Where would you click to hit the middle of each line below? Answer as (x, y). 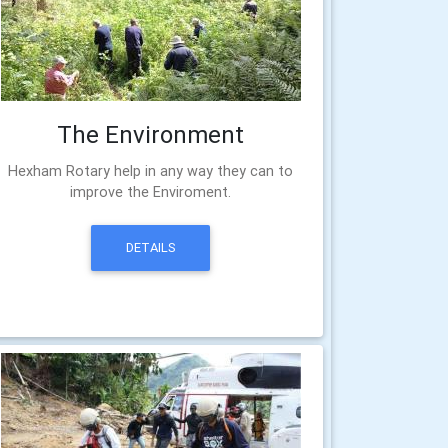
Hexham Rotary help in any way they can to (151, 171)
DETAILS (150, 248)
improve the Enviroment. (151, 192)
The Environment (151, 134)
